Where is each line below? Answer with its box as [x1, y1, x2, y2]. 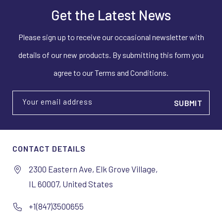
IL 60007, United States [29, 179, 113, 189]
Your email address [22, 97, 93, 106]
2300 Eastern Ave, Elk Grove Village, [29, 164, 158, 174]
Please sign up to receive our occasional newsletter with [18, 32, 204, 42]
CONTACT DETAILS [12, 144, 86, 153]
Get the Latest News [51, 6, 171, 23]
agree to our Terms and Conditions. [54, 68, 168, 77]
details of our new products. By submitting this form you [18, 50, 204, 59]
